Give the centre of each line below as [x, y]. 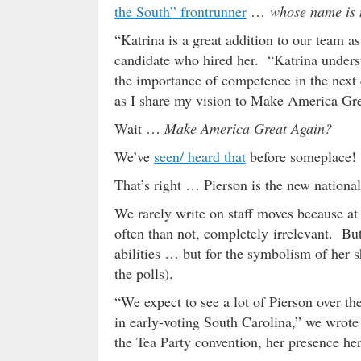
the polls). [144, 273]
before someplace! [301, 156]
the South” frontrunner [180, 11]
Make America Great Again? [248, 128]
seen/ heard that [200, 156]
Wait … [139, 128]
